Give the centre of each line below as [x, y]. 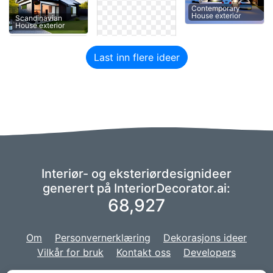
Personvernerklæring [103, 238]
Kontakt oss [144, 253]
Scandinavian [39, 18]
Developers [210, 253]
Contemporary [216, 9]
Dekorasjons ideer [205, 238]
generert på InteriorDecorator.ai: [136, 189]
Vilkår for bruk [70, 253]
